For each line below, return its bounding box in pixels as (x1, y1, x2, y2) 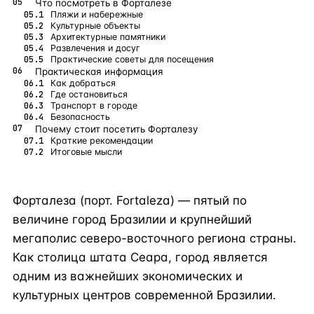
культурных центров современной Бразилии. (13, 288, 276, 302)
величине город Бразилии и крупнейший (13, 212, 252, 226)
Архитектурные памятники (50, 32, 165, 42)
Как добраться (50, 78, 116, 88)
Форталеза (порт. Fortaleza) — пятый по (13, 193, 247, 207)
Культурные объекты (50, 20, 140, 31)
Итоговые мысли (50, 146, 122, 157)
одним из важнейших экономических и (13, 269, 243, 283)
